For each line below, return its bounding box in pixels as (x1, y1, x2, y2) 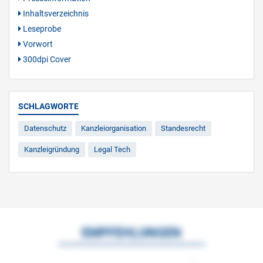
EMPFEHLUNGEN (82, 225, 181, 240)
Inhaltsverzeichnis (21, 9, 89, 18)
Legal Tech (94, 145, 130, 154)
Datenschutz (24, 124, 66, 133)
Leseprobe (21, 24, 61, 33)
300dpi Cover (21, 55, 71, 64)
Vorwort (21, 39, 53, 49)
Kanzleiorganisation (81, 124, 146, 133)
